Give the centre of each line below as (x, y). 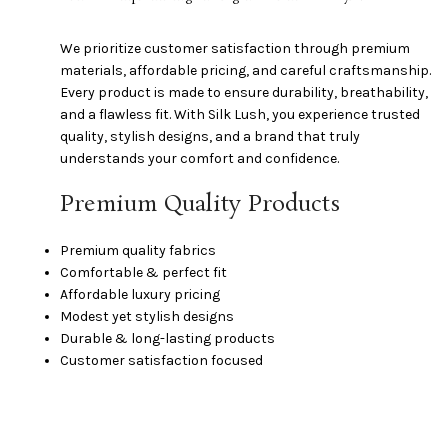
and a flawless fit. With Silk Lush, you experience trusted (240, 114)
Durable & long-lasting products (167, 338)
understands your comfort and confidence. (199, 158)
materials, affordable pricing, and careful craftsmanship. (245, 70)
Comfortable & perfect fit (143, 272)
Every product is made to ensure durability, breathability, (244, 92)
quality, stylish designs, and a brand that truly (210, 136)
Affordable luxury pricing (140, 294)
